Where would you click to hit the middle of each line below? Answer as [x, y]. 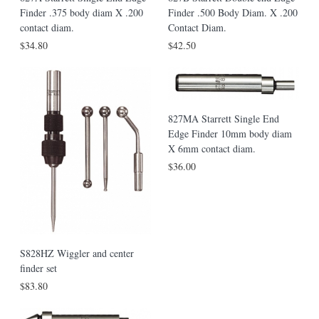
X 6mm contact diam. [212, 149]
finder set [38, 268]
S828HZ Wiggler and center [77, 253]
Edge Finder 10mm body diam [230, 134]
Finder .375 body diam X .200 [82, 13]
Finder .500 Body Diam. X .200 [233, 13]
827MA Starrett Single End [224, 119]
